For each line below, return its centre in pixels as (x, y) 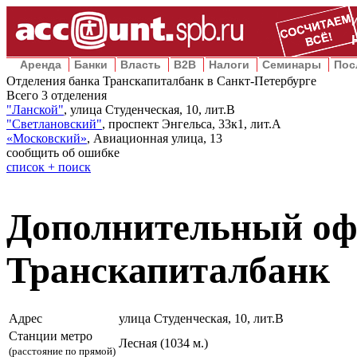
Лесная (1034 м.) (163, 343)
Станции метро (51, 335)
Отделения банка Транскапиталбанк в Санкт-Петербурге (161, 81)
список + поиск (49, 167)
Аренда (41, 65)
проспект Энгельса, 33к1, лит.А (195, 124)
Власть (141, 65)
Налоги (229, 65)
